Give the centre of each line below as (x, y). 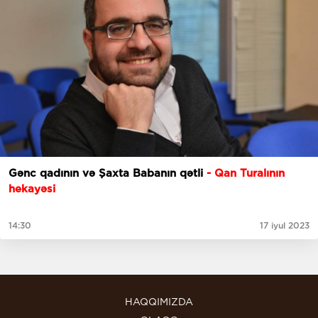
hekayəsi (32, 189)
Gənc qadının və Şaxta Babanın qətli (108, 174)
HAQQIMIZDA (159, 302)
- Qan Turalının (246, 174)
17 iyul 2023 (285, 226)
